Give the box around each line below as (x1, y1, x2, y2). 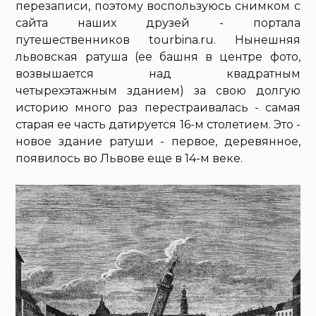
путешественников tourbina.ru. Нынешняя (16, 32, 300, 47)
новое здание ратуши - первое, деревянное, (16, 134, 300, 148)
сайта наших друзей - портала (16, 16, 300, 30)
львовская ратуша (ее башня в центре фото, (16, 49, 300, 63)
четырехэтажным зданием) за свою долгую (16, 83, 300, 97)
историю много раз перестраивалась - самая (16, 100, 300, 114)
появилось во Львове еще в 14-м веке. (16, 151, 243, 165)
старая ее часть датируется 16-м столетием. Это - (16, 117, 300, 131)
